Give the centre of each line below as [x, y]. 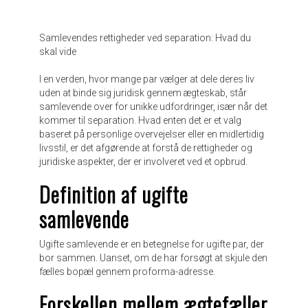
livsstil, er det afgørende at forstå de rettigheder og [146, 147]
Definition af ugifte [114, 194]
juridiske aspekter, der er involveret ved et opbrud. [144, 161]
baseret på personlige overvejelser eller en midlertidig [152, 134]
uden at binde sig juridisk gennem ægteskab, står [143, 92]
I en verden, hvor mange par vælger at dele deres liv [147, 79]
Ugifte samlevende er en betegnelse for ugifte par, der [152, 244]
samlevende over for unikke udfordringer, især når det [153, 106]
